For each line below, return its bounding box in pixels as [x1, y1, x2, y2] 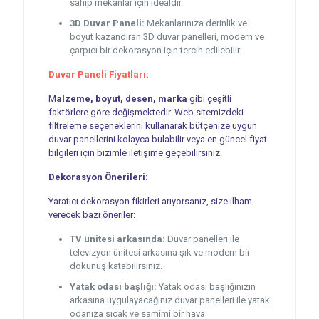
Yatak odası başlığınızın [156, 281, 256, 293]
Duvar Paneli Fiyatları [48, 69, 146, 80]
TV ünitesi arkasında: [69, 234, 165, 245]
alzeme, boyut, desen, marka [56, 93, 187, 105]
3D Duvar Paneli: [69, 18, 145, 29]
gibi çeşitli [187, 93, 231, 105]
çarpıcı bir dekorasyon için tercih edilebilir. [69, 45, 241, 56]
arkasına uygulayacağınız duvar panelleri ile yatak [69, 295, 270, 306]
